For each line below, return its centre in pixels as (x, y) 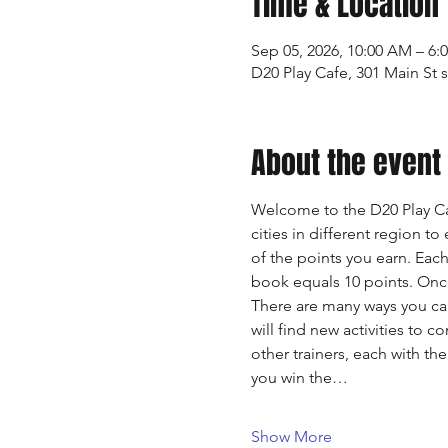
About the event (345, 163)
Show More (291, 436)
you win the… (299, 377)
